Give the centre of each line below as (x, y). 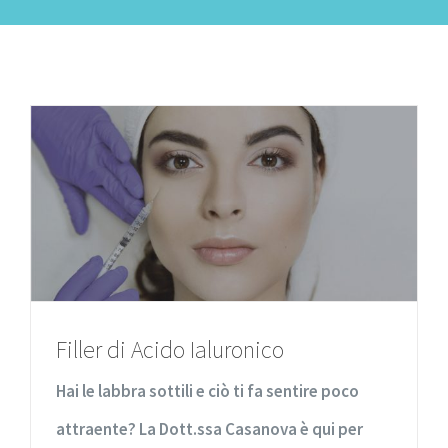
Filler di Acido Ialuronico (170, 349)
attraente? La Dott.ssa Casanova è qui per (209, 428)
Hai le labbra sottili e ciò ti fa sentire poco (207, 390)
